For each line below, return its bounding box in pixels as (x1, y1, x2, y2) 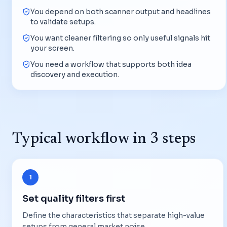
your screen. (30, 43, 74, 53)
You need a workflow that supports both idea (30, 59, 192, 69)
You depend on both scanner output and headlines (30, 7, 211, 16)
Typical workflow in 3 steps (12, 131, 196, 147)
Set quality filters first (22, 193, 125, 204)
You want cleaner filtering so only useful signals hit (30, 33, 210, 43)
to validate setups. (30, 17, 96, 26)
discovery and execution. (30, 69, 119, 79)
